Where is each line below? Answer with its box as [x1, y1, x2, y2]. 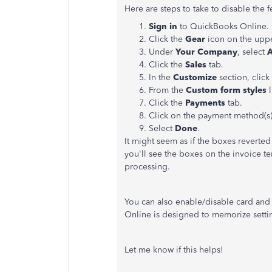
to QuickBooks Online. [177, 21, 269, 32]
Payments [185, 98, 225, 108]
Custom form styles [186, 85, 267, 95]
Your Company [175, 47, 237, 57]
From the [149, 85, 186, 95]
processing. [124, 161, 170, 172]
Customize [173, 72, 219, 83]
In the [149, 72, 173, 83]
